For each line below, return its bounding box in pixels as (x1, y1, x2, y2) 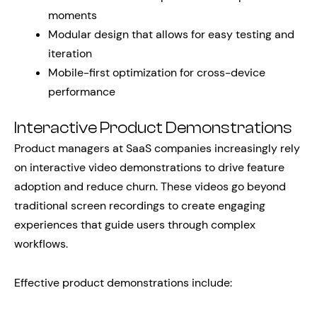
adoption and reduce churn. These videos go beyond (14, 179, 286, 194)
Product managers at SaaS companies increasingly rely (14, 141, 300, 156)
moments (48, 8, 97, 23)
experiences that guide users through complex (14, 217, 255, 232)
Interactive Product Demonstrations (14, 119, 292, 137)
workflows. (14, 236, 68, 251)
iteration (48, 46, 92, 61)
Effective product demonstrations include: (14, 275, 232, 290)
